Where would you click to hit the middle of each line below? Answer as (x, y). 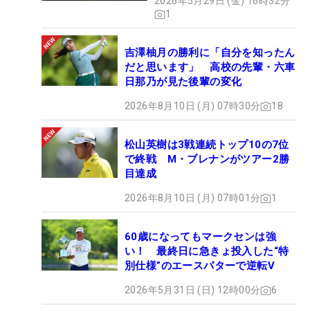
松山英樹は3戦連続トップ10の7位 (207, 145)
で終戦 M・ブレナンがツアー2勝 (207, 159)
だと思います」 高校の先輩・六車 (210, 67)
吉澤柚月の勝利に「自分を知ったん (210, 53)
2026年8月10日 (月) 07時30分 (193, 106)
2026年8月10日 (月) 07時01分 (193, 198)
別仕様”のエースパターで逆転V (200, 266)
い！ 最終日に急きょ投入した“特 (207, 252)
